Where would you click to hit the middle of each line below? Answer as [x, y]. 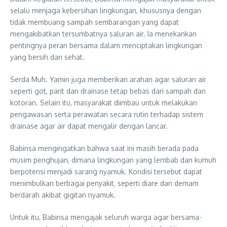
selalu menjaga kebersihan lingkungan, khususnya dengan [106, 10]
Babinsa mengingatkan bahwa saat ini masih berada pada [104, 148]
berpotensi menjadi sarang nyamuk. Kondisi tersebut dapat [106, 171]
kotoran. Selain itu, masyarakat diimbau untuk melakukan [104, 102]
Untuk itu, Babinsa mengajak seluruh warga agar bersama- [106, 217]
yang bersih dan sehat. [47, 57]
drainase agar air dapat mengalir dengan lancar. [89, 126]
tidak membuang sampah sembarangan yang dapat [94, 22]
